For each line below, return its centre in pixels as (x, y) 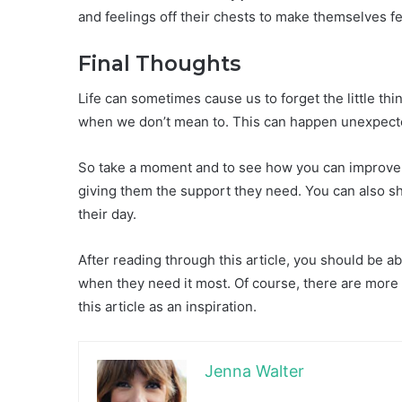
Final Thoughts (159, 63)
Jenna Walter (254, 371)
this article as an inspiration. (167, 307)
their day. (107, 214)
